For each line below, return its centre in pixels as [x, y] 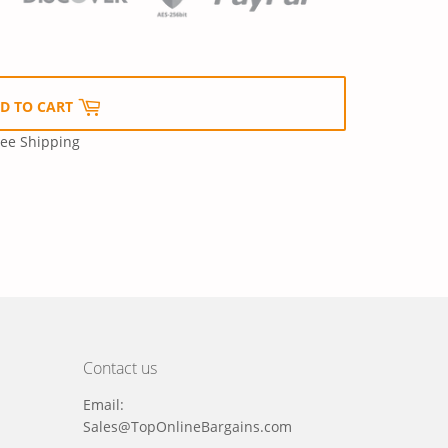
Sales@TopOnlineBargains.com [188, 427]
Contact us [120, 368]
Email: [104, 405]
